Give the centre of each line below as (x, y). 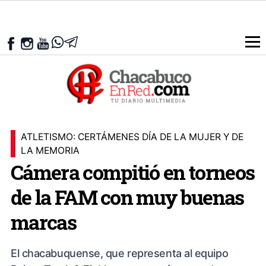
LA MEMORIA (50, 150)
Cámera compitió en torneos (133, 172)
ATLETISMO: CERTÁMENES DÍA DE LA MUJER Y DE (132, 137)
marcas (43, 222)
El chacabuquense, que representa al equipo (120, 254)
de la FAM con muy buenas (127, 197)
